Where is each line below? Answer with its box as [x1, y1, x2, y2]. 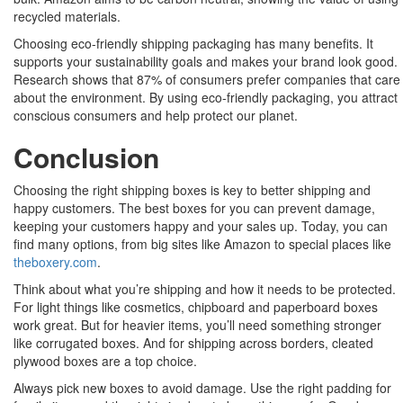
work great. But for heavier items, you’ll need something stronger [13, 316, 381, 335]
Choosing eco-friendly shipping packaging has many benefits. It [13, 34, 373, 53]
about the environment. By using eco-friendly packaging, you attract [13, 88, 398, 107]
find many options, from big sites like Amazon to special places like [13, 235, 391, 254]
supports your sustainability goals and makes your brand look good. [13, 52, 398, 71]
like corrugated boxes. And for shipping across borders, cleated [13, 334, 373, 353]
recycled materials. [13, 7, 121, 26]
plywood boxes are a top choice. [13, 352, 197, 371]
